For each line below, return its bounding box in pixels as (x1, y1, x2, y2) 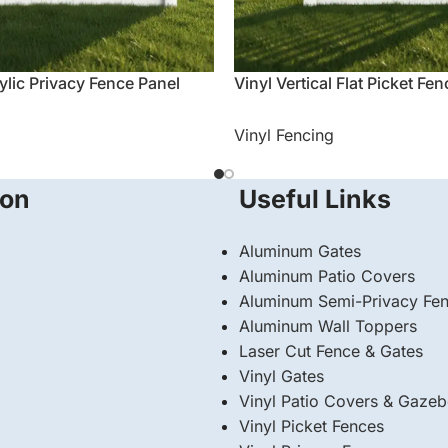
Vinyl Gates (239, 366, 324, 386)
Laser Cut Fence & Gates (239, 341, 423, 361)
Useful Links (239, 184, 391, 214)
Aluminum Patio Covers (239, 266, 415, 286)
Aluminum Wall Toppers (239, 316, 417, 336)
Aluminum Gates (239, 241, 361, 261)
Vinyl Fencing (234, 125, 334, 145)
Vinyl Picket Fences (239, 416, 384, 436)
